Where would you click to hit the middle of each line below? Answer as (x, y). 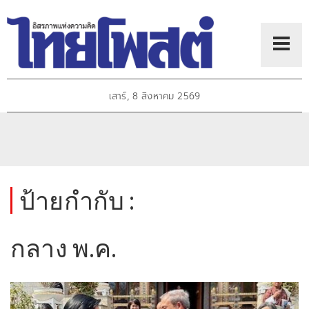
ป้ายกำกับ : (77, 200)
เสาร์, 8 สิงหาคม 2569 (154, 97)
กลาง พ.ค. (64, 248)
